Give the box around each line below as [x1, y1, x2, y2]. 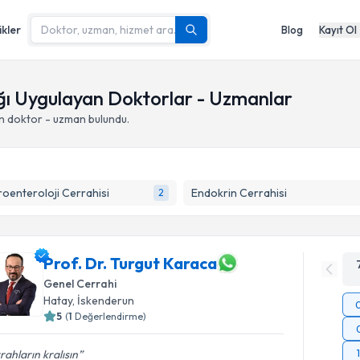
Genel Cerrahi [43, 276, 117, 291]
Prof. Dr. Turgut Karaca [43, 252, 218, 273]
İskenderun [77, 293, 135, 308]
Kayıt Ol [319, 22, 357, 36]
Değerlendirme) [75, 310, 147, 322]
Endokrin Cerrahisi [190, 186, 287, 200]
